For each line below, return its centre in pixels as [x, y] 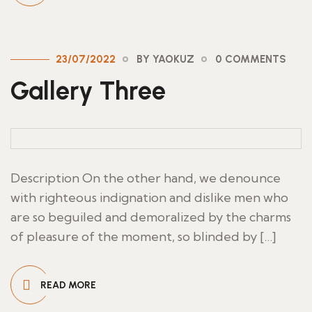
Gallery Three [88, 91]
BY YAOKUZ [165, 59]
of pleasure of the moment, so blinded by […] [143, 236]
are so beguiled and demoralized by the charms [151, 217]
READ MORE [68, 285]
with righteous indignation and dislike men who [149, 197]
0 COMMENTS [251, 59]
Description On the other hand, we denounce [146, 178]
